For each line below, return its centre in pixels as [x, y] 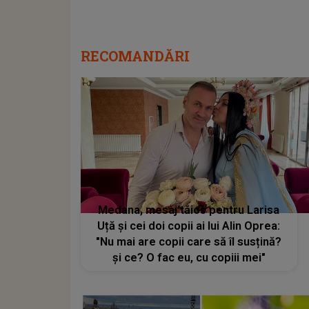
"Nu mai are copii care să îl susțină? [189, 241]
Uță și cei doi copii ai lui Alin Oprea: [189, 226]
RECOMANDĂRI [135, 56]
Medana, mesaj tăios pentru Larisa [189, 210]
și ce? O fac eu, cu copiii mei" [189, 257]
